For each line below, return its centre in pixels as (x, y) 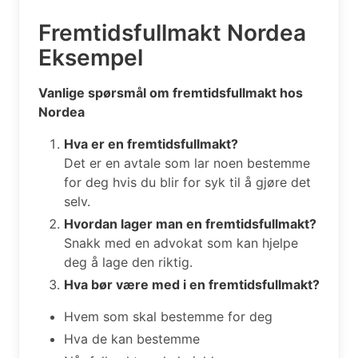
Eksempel (91, 57)
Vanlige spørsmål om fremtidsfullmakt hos (171, 92)
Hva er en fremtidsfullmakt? (151, 143)
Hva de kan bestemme (132, 338)
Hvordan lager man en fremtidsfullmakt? (190, 223)
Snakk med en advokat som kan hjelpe (181, 243)
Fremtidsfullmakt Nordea (172, 32)
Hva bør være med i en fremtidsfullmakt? (192, 284)
